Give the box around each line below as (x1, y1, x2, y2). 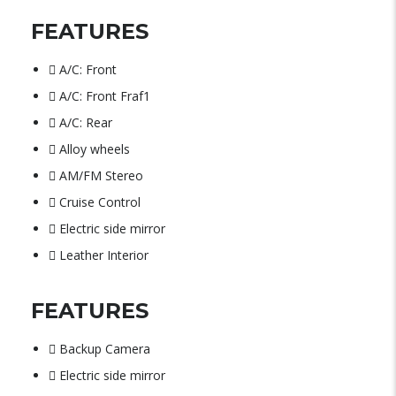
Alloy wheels (59, 141, 130, 157)
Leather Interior (59, 247, 148, 263)
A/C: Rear (59, 114, 112, 131)
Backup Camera (59, 340, 150, 357)
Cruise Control (59, 194, 141, 210)
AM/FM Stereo (59, 167, 143, 184)
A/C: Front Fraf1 (59, 88, 150, 104)
